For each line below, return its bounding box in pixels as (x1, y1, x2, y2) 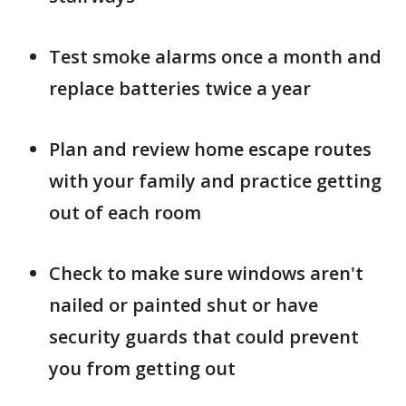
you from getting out (49, 356, 236, 382)
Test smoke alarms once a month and (49, 44, 382, 70)
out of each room (49, 200, 201, 226)
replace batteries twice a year (49, 76, 311, 101)
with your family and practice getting (49, 169, 382, 194)
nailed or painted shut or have (49, 293, 318, 318)
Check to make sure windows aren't (49, 261, 363, 286)
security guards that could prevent (49, 324, 359, 350)
